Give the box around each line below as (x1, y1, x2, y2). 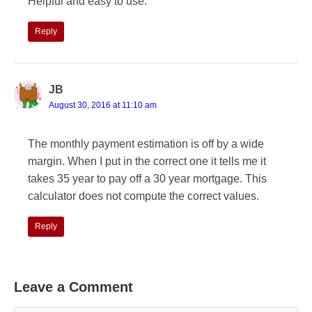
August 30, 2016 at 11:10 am (49, 100, 157, 110)
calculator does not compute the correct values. (28, 189, 259, 202)
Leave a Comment (14, 279, 133, 295)
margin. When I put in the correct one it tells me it (28, 155, 266, 167)
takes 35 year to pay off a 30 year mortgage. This (28, 172, 267, 185)
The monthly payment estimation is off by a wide (28, 137, 264, 150)
